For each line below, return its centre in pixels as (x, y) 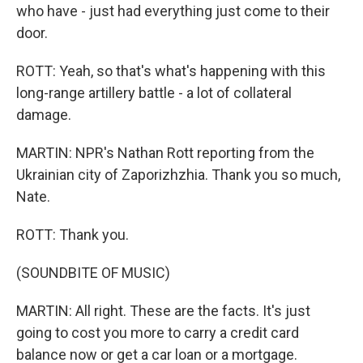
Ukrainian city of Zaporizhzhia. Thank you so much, (178, 175)
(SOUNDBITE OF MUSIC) (93, 273)
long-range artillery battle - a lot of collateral (154, 93)
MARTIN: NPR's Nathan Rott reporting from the (165, 153)
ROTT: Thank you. (73, 235)
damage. (44, 115)
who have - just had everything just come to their (173, 11)
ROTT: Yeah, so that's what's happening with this (171, 71)
